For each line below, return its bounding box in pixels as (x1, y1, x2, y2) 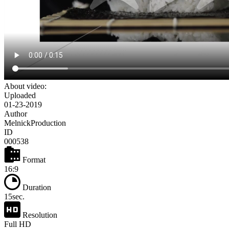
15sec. (4, 192, 25, 201)
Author (4, 109, 27, 119)
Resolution (20, 211, 57, 220)
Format (20, 155, 45, 165)
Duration (20, 183, 51, 192)
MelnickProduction (4, 119, 66, 128)
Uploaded (4, 91, 36, 100)
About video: (4, 82, 47, 91)
